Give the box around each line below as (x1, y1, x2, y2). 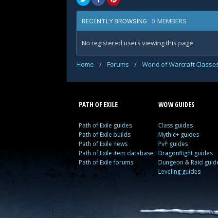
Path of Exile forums (79, 158, 133, 166)
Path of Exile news (79, 140, 127, 148)
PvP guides (158, 140, 188, 148)
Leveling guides (158, 167, 201, 176)
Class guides (158, 121, 193, 129)
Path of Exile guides (79, 121, 132, 129)
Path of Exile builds (79, 130, 130, 139)
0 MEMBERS (151, 17, 186, 25)
